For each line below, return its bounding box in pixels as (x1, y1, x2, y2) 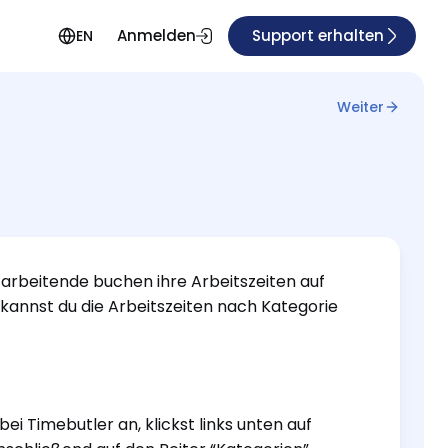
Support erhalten (252, 25, 384, 46)
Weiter (337, 97, 384, 117)
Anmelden (117, 25, 196, 46)
